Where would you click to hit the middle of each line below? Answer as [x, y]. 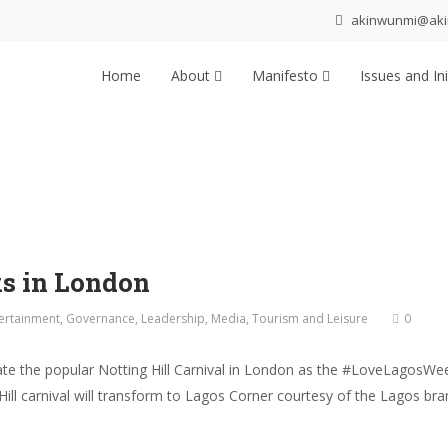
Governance [100, 318]
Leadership [173, 318]
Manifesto [287, 75]
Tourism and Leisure [310, 318]
